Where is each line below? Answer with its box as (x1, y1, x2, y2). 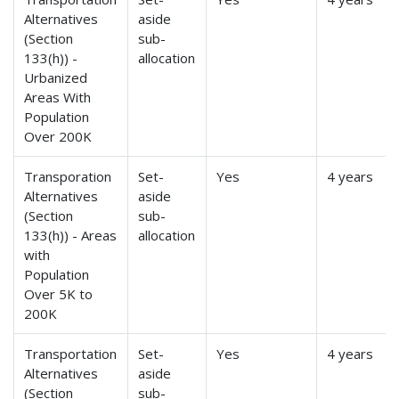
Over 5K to (24, 285, 94, 304)
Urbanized (24, 69, 88, 87)
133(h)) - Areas (24, 226, 118, 245)
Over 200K (24, 127, 93, 146)
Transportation (24, 345, 118, 363)
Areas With (24, 88, 92, 107)
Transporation (24, 167, 112, 186)
